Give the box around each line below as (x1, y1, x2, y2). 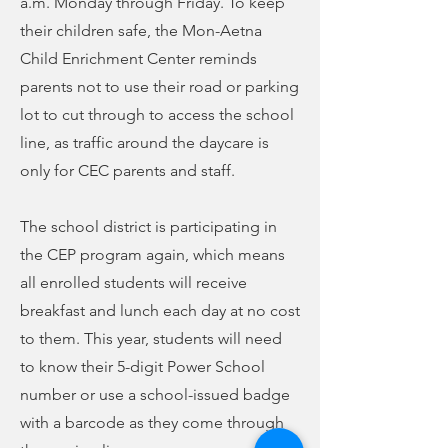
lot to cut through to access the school (20, 105, 294, 124)
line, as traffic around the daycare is (20, 133, 269, 152)
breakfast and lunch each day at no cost (20, 301, 300, 320)
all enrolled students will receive (20, 273, 247, 292)
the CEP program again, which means (20, 245, 285, 264)
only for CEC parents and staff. (20, 161, 235, 180)
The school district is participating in (20, 217, 277, 236)
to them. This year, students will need (20, 329, 282, 348)
